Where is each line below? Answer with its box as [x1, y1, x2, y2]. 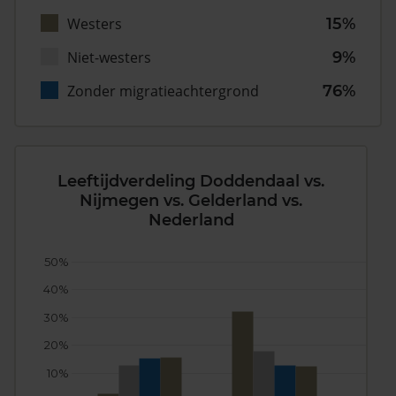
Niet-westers [67, 48, 151, 68]
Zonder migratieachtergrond [67, 81, 259, 102]
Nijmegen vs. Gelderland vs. [80, 191, 302, 211]
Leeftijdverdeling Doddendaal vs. [57, 171, 324, 192]
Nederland [148, 210, 234, 231]
